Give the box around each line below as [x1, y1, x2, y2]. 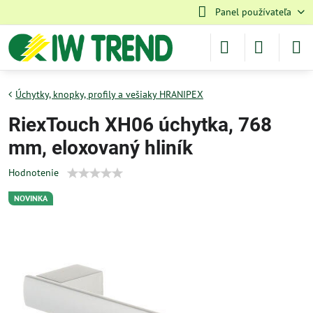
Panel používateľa [214, 6, 291, 18]
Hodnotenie [8, 166, 59, 179]
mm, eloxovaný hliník [8, 136, 193, 159]
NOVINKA [14, 193, 48, 203]
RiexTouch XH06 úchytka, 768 [8, 113, 272, 136]
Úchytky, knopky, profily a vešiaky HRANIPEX [15, 88, 203, 101]
